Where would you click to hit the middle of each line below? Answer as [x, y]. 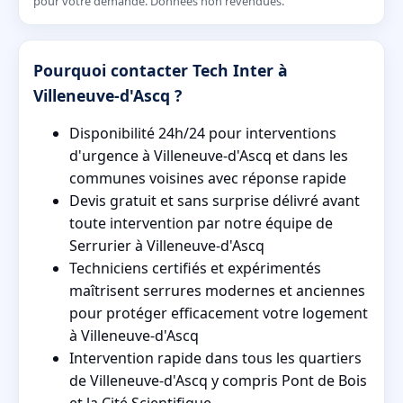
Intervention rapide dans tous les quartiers [215, 358]
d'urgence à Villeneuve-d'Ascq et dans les [209, 156]
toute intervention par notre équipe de [201, 224]
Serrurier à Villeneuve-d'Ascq [167, 246]
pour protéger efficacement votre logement [219, 313]
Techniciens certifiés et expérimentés [195, 269]
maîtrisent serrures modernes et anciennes [217, 291]
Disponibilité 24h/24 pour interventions [203, 134]
